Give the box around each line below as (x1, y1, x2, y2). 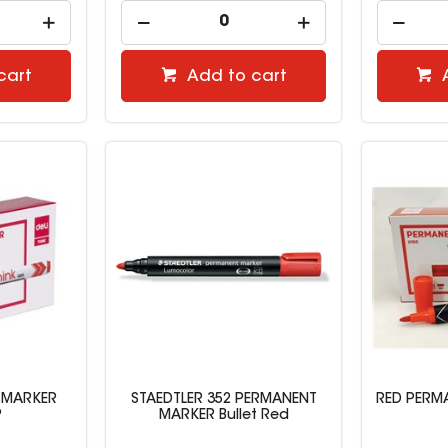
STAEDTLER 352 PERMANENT (130, 393, 317, 408)
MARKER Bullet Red (158, 409, 289, 424)
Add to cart (186, 69, 287, 85)
